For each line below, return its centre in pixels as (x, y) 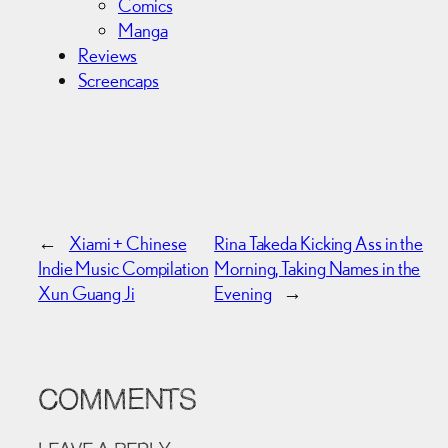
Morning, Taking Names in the (317, 268)
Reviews (108, 54)
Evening (243, 293)
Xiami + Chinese (127, 243)
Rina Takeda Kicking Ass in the (319, 243)
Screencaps (118, 79)
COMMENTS (118, 402)
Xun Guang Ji (86, 293)
